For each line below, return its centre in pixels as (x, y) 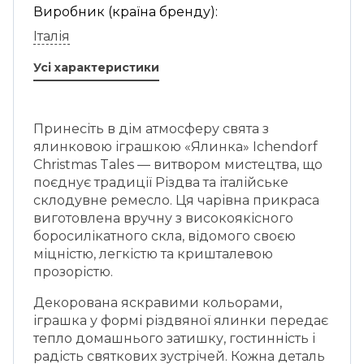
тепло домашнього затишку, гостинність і (174, 338)
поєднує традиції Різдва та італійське (161, 182)
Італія (52, 36)
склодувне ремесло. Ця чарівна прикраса (176, 200)
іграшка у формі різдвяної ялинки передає (181, 321)
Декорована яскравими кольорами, (158, 303)
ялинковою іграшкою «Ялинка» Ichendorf (175, 147)
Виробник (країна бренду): (126, 12)
